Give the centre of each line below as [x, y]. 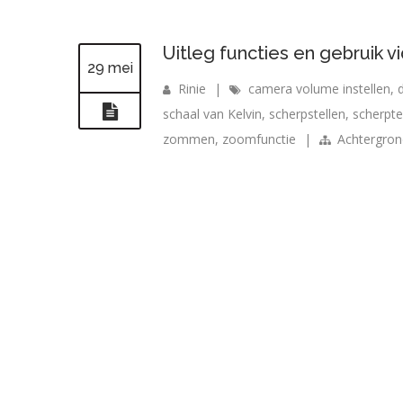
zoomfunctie [259, 139]
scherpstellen [307, 114]
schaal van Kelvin [212, 114]
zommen [189, 139]
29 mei [110, 68]
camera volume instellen [319, 89]
